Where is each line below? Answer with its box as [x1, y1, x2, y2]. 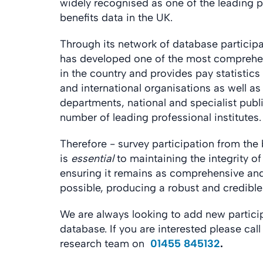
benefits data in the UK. [60, 11, 173, 24]
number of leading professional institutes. [60, 111, 261, 124]
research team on [60, 237, 150, 250]
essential [71, 152, 114, 165]
